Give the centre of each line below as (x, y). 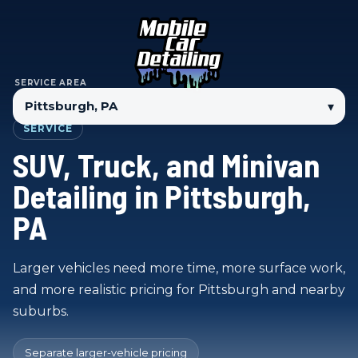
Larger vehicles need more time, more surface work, (179, 268)
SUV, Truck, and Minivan (166, 165)
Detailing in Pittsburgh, (162, 196)
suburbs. (41, 311)
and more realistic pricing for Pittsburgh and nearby (179, 290)
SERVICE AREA (51, 83)
